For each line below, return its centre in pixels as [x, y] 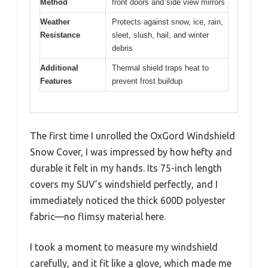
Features [56, 81]
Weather [55, 22]
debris [122, 48]
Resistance [60, 35]
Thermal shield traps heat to [160, 68]
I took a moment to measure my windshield [124, 247]
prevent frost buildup [147, 81]
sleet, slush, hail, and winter [160, 35]
